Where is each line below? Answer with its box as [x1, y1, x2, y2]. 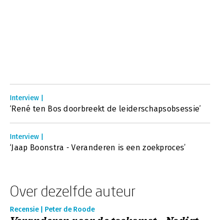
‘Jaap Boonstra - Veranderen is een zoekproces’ [10, 143, 186, 152]
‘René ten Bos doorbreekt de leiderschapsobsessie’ [10, 104, 201, 113]
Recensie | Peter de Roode [10, 205, 95, 214]
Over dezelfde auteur [10, 182, 136, 199]
